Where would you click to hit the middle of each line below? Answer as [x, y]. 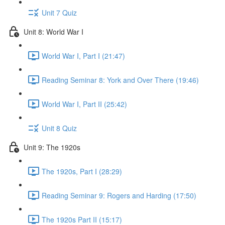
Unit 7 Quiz [59, 12]
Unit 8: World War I [53, 31]
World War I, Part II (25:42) [84, 104]
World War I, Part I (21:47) [83, 55]
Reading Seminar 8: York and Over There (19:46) [120, 80]
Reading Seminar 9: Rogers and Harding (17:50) [119, 195]
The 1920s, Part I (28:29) [82, 171]
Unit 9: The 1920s [52, 147]
